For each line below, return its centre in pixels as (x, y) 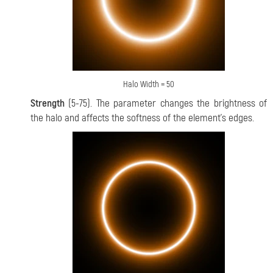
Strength (48, 104)
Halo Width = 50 (149, 85)
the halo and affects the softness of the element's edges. (142, 118)
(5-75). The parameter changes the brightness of (166, 104)
